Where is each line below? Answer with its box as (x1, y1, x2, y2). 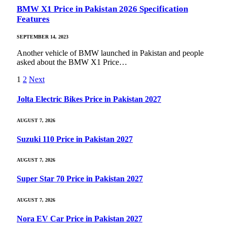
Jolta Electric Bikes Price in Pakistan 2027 (17, 95, 161, 104)
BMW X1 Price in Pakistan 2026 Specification (17, 4, 188, 14)
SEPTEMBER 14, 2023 (17, 34, 68, 40)
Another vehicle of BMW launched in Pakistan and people (17, 49, 204, 58)
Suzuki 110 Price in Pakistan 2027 (17, 134, 133, 143)
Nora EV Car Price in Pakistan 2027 (17, 214, 142, 223)
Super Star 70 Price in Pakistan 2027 (17, 174, 143, 183)
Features (17, 14, 50, 24)
